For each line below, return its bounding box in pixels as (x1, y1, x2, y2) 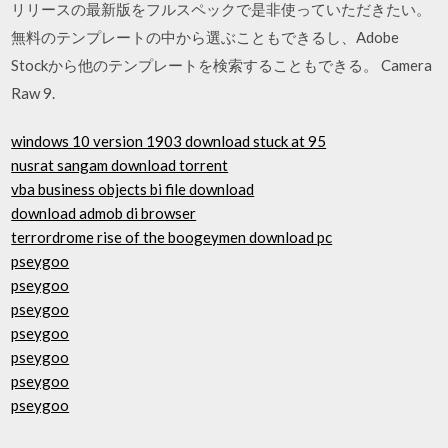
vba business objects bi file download (11, 180, 255, 198)
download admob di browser (11, 204, 197, 222)
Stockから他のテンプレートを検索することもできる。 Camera (11, 55, 433, 74)
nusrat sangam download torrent (11, 156, 229, 174)
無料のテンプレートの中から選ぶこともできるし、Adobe (11, 27, 400, 46)
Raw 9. (11, 83, 56, 102)
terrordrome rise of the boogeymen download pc (11, 228, 333, 246)
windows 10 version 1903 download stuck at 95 (11, 132, 327, 150)
